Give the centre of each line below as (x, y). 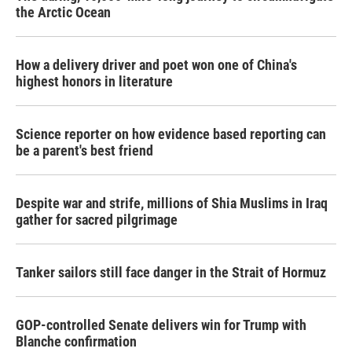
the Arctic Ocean (63, 12)
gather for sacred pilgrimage (97, 220)
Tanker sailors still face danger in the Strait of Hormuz (171, 272)
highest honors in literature (94, 81)
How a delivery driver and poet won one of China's (156, 65)
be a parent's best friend (84, 150)
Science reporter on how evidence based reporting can (171, 134)
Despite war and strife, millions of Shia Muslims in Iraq (172, 203)
